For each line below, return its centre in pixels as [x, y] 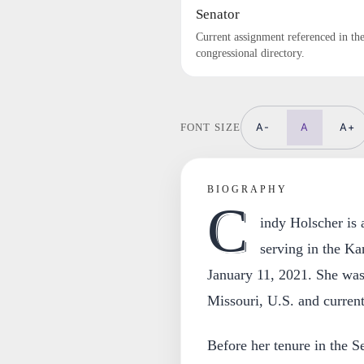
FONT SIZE [210, 127]
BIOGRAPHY [247, 189]
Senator [217, 14]
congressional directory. [250, 53]
